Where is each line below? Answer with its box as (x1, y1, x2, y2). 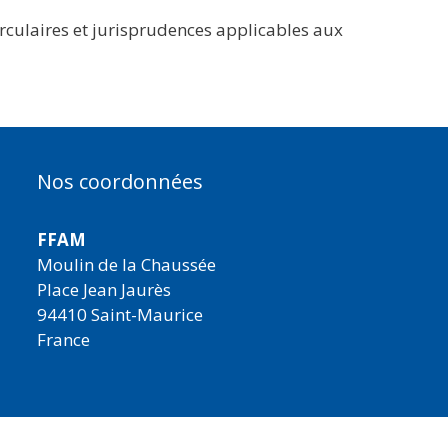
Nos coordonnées (37, 167, 204, 195)
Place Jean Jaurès (37, 277, 172, 301)
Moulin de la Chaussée (37, 252, 217, 276)
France (37, 327, 91, 351)
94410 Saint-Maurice (37, 302, 204, 326)
